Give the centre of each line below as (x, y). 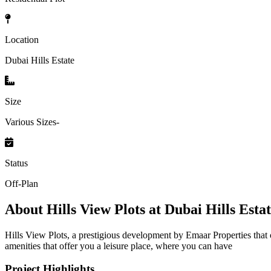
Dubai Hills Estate (40, 60)
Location (22, 39)
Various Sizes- (32, 122)
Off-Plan (21, 183)
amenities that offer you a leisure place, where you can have (119, 246)
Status (16, 163)
